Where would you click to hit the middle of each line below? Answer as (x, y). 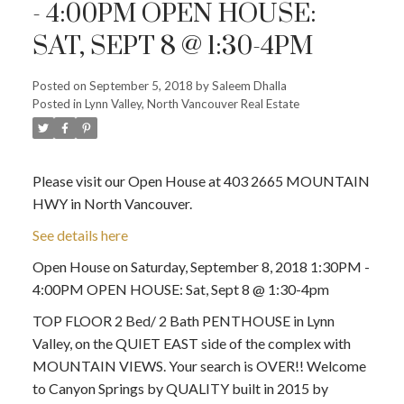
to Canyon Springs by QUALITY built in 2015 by (180, 389)
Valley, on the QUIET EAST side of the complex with (191, 344)
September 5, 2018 (141, 86)
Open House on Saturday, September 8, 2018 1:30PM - (201, 267)
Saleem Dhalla (249, 86)
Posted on (60, 86)
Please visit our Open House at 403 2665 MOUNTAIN (201, 181)
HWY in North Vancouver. (112, 204)
